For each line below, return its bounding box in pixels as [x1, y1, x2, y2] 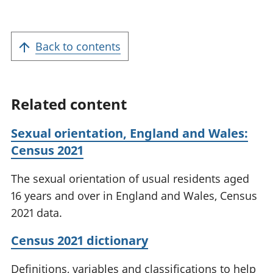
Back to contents [35, 38, 121, 54]
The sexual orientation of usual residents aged [11, 171, 249, 186]
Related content [11, 93, 127, 114]
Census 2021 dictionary [11, 232, 148, 249]
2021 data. [11, 205, 62, 220]
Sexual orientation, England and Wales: [11, 124, 248, 141]
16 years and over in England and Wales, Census [11, 188, 257, 203]
